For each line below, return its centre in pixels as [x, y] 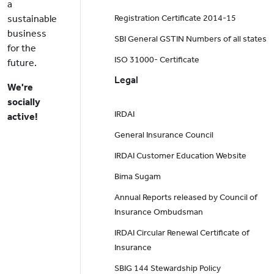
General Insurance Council [164, 135]
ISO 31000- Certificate [157, 60]
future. [22, 63]
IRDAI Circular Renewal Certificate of [182, 233]
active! [23, 117]
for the [22, 48]
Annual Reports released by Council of [186, 198]
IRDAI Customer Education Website [180, 156]
